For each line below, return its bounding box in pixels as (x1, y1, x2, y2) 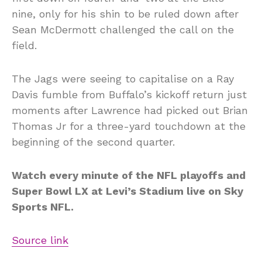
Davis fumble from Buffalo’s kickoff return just (12, 88, 247, 101)
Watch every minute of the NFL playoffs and (12, 169, 246, 182)
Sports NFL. (12, 201, 74, 213)
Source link (12, 234, 68, 247)
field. (12, 39, 37, 52)
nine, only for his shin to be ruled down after (12, 8, 239, 20)
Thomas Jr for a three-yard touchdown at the (12, 120, 246, 133)
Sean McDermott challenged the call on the (12, 23, 234, 36)
